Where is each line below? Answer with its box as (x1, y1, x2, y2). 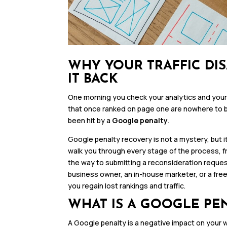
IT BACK (68, 72, 119, 87)
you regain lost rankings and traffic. (68, 181, 186, 191)
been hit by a (68, 116, 112, 126)
